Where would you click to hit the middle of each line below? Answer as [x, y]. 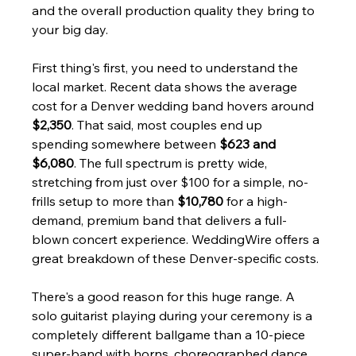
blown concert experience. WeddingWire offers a [178, 239]
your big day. [70, 29]
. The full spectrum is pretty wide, [172, 163]
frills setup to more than [105, 201]
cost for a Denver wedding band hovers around [175, 105]
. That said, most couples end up [169, 124]
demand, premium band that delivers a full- [160, 220]
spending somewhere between [126, 143]
